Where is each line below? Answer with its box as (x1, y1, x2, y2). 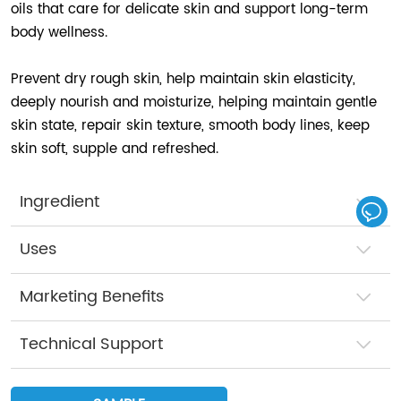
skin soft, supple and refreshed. (11, 138, 219, 161)
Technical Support (20, 331, 164, 358)
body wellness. (11, 21, 108, 45)
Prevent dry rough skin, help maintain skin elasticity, (11, 68, 356, 91)
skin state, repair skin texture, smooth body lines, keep (11, 115, 371, 138)
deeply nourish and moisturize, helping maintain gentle (11, 91, 378, 115)
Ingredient (20, 189, 100, 216)
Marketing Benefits (20, 284, 165, 311)
